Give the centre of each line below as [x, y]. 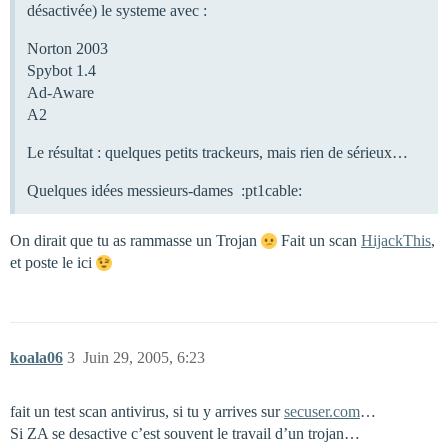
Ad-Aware [60, 92]
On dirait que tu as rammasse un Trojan [135, 240]
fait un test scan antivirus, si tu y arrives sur [147, 411]
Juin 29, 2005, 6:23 [144, 357]
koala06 [36, 357]
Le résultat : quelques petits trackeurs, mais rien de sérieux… [217, 152]
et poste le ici [53, 262]
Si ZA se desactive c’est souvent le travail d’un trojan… [185, 433]
